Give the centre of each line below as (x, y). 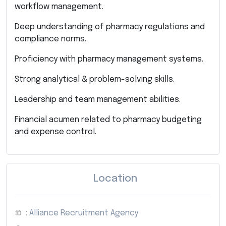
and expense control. (55, 132)
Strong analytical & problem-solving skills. (95, 79)
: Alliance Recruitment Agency (82, 213)
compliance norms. (50, 39)
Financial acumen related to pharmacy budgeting (108, 120)
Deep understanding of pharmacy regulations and (110, 27)
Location (115, 179)
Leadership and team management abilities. (98, 99)
